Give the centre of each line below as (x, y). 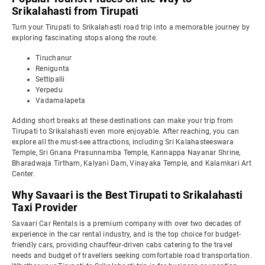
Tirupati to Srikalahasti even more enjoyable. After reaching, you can (126, 131)
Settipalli (50, 79)
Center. (23, 174)
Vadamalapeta (60, 101)
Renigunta (53, 69)
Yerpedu (49, 90)
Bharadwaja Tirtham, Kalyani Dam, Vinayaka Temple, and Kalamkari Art (132, 163)
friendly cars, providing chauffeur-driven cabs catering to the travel (122, 245)
